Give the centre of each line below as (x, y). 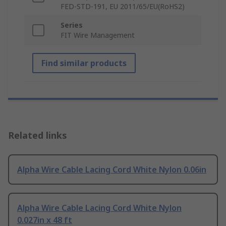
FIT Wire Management (98, 35)
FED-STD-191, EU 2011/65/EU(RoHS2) (123, 7)
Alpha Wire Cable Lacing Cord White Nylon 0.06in (112, 170)
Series (72, 25)
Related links (38, 135)
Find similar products (84, 63)
